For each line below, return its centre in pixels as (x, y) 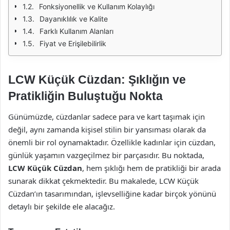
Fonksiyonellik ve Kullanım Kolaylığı (97, 6)
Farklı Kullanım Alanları (76, 31)
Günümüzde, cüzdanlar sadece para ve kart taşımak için (107, 116)
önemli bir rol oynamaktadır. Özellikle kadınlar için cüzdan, (112, 142)
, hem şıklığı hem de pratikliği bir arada (151, 168)
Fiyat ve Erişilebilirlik (73, 43)
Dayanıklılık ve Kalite (74, 19)
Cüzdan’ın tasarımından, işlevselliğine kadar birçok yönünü (112, 193)
